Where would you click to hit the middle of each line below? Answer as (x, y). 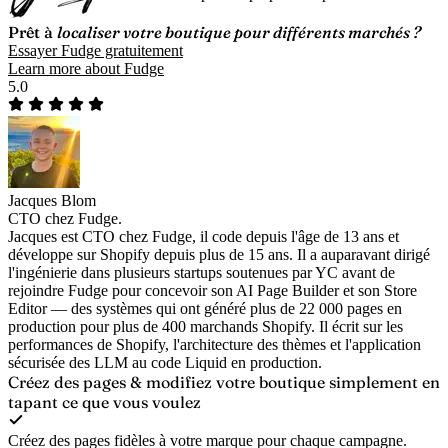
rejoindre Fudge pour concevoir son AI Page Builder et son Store (212, 291)
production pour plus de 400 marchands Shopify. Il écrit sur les (205, 327)
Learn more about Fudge (86, 69)
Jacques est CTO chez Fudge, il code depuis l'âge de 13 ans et (203, 237)
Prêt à (32, 32)
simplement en (384, 382)
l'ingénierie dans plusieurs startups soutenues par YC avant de (201, 273)
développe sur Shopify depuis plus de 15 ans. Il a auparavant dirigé (219, 255)
